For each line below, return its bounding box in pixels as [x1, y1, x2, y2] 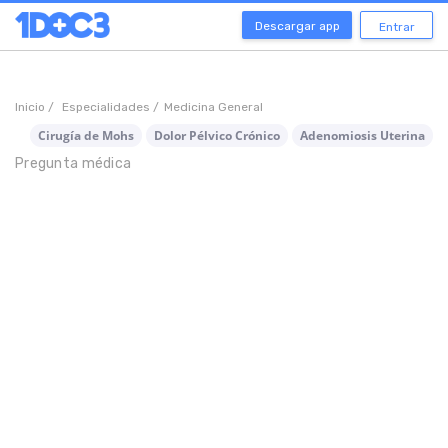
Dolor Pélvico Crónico [154, 127, 280, 144]
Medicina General [164, 100, 263, 114]
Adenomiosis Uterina [300, 127, 425, 144]
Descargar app [254, 19, 340, 33]
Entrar [378, 20, 415, 34]
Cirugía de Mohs [38, 127, 134, 144]
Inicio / [15, 100, 57, 114]
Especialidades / [62, 100, 159, 114]
